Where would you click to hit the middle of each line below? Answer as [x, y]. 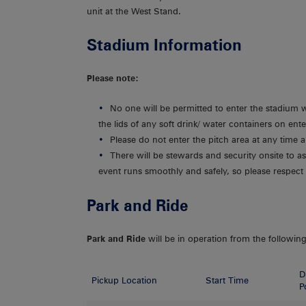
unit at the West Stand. [134, 12]
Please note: [113, 79]
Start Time [227, 280]
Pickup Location [125, 280]
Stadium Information [164, 44]
